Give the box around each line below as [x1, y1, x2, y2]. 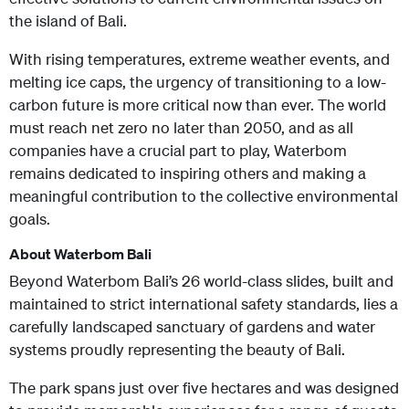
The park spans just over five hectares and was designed [9, 377, 399, 397]
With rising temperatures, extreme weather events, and [9, 48, 390, 68]
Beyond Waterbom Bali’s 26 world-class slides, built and [9, 270, 393, 290]
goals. [9, 208, 50, 228]
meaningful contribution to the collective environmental [9, 185, 398, 205]
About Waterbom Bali [9, 244, 152, 263]
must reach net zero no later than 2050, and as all [9, 117, 353, 137]
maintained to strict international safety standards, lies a [9, 293, 398, 313]
